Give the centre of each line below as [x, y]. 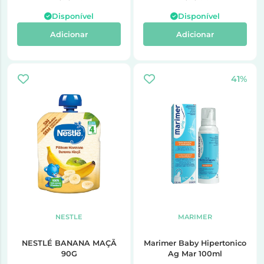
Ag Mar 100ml [195, 254]
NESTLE [69, 217]
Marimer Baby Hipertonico [195, 243]
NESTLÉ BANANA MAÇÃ [38, 243]
